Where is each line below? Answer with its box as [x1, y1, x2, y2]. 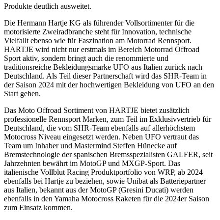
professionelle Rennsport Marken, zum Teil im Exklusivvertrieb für [4, 114, 211, 123]
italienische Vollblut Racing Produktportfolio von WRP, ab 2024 [4, 167, 203, 176]
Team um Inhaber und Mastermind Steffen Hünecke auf [4, 141, 177, 150]
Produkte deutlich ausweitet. [4, 1, 91, 10]
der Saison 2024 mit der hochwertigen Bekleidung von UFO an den [4, 80, 214, 89]
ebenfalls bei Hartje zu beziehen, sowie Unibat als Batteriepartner [4, 176, 206, 185]
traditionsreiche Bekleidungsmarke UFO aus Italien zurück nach [4, 62, 202, 71]
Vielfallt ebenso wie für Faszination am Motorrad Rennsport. [4, 36, 192, 45]
